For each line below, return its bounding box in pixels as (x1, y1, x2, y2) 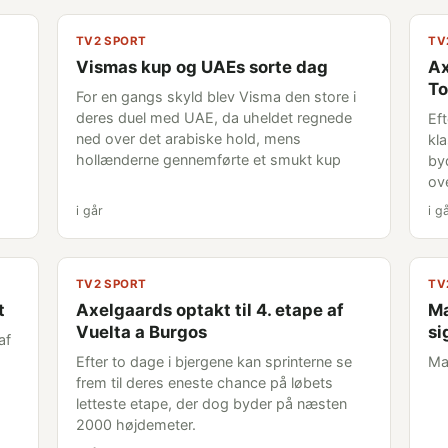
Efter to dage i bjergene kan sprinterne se (75, 353, 352, 370)
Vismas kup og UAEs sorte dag (75, 57, 328, 77)
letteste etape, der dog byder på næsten (75, 395, 347, 412)
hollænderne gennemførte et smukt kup (75, 151, 341, 168)
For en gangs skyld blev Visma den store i (75, 88, 356, 105)
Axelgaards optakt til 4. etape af (75, 300, 343, 320)
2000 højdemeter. (75, 416, 196, 433)
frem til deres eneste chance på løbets (75, 374, 333, 391)
